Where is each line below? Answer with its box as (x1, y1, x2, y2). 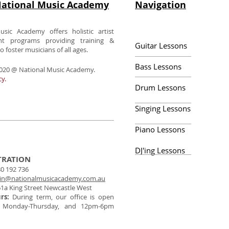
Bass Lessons (135, 61, 181, 72)
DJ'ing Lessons (135, 145, 185, 155)
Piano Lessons (135, 124, 185, 134)
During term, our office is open (12, 192, 114, 201)
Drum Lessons (135, 82, 186, 93)
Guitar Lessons (135, 40, 187, 51)
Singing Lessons (135, 103, 191, 113)
